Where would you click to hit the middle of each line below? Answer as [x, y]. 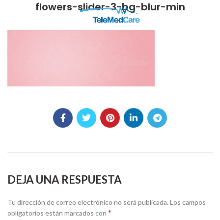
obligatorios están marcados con [58, 213]
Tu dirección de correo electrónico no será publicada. [88, 202]
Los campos [188, 202]
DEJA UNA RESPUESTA [65, 180]
